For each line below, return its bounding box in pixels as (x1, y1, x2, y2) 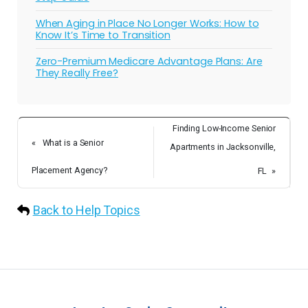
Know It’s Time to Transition (35, 27, 170, 42)
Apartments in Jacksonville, (169, 141, 276, 152)
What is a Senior (42, 137, 104, 148)
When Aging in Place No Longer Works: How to (35, 16, 259, 30)
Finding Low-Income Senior (172, 122, 276, 133)
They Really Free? (35, 65, 119, 80)
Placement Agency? (31, 165, 108, 176)
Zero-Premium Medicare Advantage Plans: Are (35, 54, 263, 68)
